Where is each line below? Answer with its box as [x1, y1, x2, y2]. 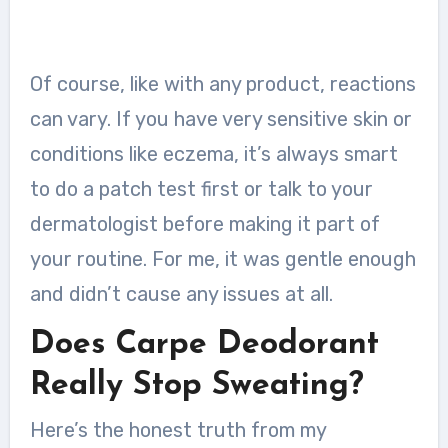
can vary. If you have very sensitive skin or [29, 106, 412, 131]
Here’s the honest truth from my [29, 418, 326, 442]
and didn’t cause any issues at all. [29, 281, 333, 306]
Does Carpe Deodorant [29, 328, 379, 361]
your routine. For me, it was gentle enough [29, 246, 416, 271]
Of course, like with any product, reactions [29, 71, 416, 96]
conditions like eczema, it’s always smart [29, 141, 398, 166]
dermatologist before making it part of [29, 211, 380, 236]
